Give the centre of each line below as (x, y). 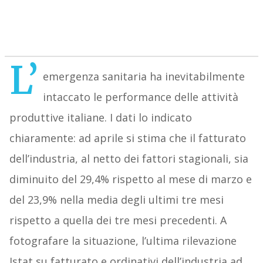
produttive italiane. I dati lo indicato (100, 118)
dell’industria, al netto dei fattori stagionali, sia (129, 159)
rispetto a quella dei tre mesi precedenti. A (118, 220)
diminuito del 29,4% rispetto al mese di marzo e (130, 179)
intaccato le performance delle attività (140, 97)
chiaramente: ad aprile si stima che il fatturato (127, 138)
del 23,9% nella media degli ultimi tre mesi (116, 200)
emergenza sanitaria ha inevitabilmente (144, 77)
